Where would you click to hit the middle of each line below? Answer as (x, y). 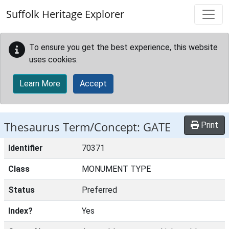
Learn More (40, 84)
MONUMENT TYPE (116, 169)
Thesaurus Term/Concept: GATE (87, 127)
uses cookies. (53, 60)
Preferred (99, 190)
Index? (20, 211)
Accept (93, 84)
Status (21, 190)
